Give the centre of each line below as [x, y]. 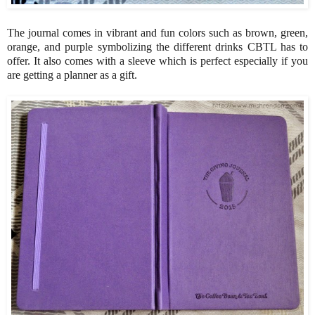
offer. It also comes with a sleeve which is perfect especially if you [157, 60]
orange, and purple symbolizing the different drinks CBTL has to [157, 46]
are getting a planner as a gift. [72, 75]
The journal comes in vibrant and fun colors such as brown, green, [157, 32]
